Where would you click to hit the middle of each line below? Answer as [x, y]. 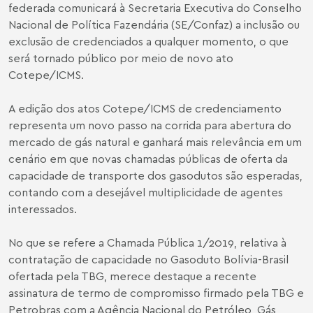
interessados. [43, 209]
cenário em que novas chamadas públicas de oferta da [148, 159]
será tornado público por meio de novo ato [121, 58]
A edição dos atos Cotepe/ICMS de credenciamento [145, 108]
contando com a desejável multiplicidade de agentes [146, 192]
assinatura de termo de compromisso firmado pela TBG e [156, 293]
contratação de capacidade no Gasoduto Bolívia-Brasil [148, 259]
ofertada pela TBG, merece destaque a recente [132, 276]
